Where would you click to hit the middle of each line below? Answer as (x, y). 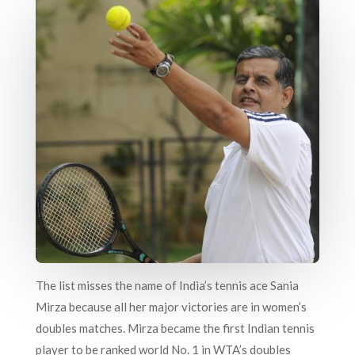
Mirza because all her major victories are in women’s (171, 306)
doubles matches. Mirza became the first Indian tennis (175, 328)
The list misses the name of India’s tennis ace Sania (167, 285)
